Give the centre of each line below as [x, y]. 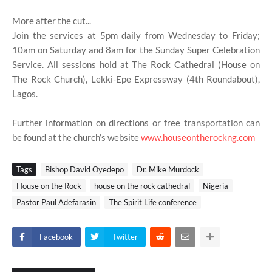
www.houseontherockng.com [198, 137]
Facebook [56, 236]
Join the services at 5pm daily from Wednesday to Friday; [136, 35]
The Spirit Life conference [153, 202]
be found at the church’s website [76, 137]
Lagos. [25, 93]
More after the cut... [52, 20]
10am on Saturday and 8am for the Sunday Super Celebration [136, 49]
